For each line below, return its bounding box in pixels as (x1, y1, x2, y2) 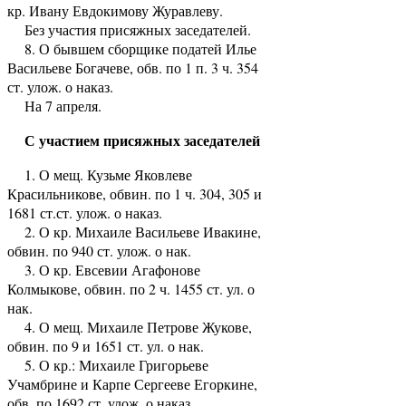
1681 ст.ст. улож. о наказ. (7, 202, 162, 222)
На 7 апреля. (7, 95, 101, 115)
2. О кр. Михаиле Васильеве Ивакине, (7, 221, 261, 241)
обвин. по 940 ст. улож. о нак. (7, 240, 191, 260)
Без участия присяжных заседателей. (7, 19, 251, 39)
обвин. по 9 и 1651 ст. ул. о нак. (7, 335, 204, 355)
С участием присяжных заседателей (7, 129, 260, 150)
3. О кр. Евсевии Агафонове (7, 259, 200, 279)
